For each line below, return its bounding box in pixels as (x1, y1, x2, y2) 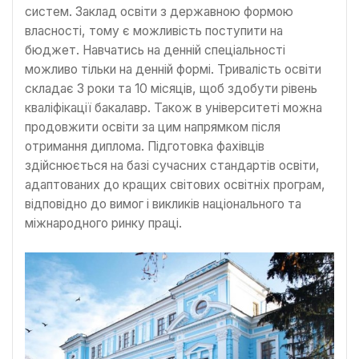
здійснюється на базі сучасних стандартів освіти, (25, 158, 320, 174)
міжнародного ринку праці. (25, 216, 182, 232)
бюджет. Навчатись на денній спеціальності (25, 42, 285, 58)
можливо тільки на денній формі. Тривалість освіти (25, 62, 321, 78)
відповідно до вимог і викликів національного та (25, 196, 301, 212)
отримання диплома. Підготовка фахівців (25, 139, 264, 155)
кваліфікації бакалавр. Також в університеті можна (25, 100, 322, 116)
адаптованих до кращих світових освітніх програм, (25, 177, 325, 193)
